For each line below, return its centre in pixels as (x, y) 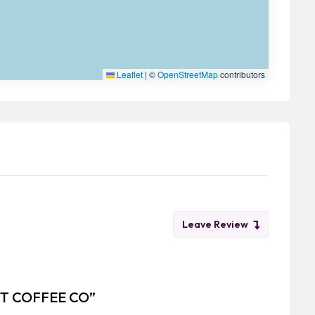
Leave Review (215, 225)
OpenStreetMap (188, 75)
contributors (242, 75)
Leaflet (129, 75)
